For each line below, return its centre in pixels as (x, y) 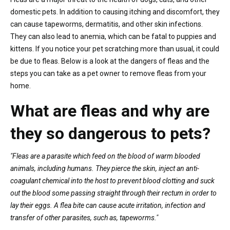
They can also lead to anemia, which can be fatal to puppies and (113, 36)
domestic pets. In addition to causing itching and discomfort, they (115, 12)
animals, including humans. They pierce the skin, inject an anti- (105, 168)
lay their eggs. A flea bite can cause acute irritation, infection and (108, 205)
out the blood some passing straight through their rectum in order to (113, 193)
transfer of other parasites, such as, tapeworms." (84, 217)
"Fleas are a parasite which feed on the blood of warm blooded (105, 156)
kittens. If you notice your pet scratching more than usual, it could (115, 49)
